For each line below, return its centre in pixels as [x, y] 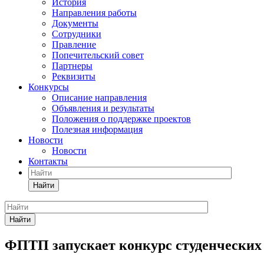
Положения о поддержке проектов [121, 119]
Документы [75, 23]
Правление [74, 44]
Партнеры [72, 66]
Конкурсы [49, 87]
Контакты [48, 161]
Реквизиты [74, 76]
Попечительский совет [98, 55]
